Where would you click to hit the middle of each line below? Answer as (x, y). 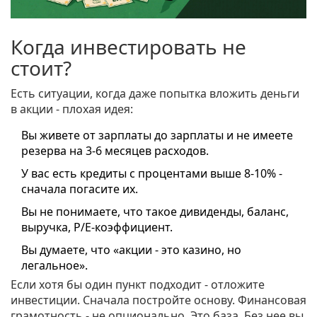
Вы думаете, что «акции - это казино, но (131, 250)
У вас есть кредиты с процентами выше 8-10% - (152, 174)
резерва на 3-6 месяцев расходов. (115, 151)
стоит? (41, 68)
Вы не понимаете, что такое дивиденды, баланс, (155, 212)
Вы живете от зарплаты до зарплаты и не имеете (157, 136)
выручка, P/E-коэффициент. (97, 227)
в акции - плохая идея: (72, 109)
